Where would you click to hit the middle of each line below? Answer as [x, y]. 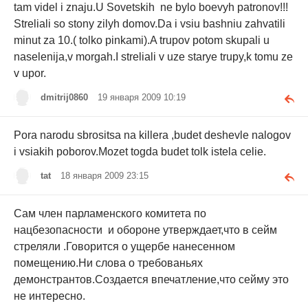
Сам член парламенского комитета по [110, 214]
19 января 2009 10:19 [142, 97]
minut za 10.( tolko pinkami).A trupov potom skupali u [142, 40]
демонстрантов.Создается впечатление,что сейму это [151, 280]
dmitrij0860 [64, 97]
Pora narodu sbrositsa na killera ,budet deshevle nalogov [152, 135]
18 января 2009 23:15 [104, 176]
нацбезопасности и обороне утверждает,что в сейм [145, 230]
